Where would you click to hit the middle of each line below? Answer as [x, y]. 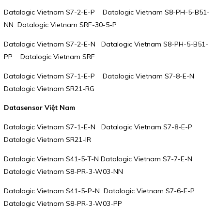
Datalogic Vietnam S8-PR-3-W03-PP [63, 203]
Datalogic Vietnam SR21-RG [49, 88]
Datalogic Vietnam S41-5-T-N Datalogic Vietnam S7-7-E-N [100, 159]
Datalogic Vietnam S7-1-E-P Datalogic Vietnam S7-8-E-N [101, 76]
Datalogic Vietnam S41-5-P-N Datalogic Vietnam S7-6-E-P [102, 191]
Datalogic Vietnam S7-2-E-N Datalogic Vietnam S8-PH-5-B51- [106, 44]
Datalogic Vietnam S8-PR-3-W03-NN [63, 171]
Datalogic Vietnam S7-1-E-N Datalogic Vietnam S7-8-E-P [101, 127]
